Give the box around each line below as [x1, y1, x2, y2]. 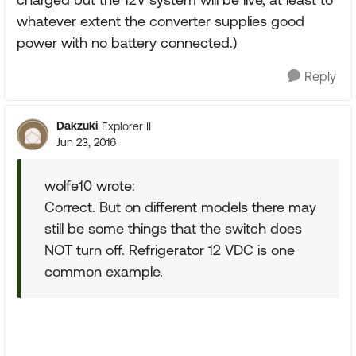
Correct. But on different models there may [44, 199, 316, 215]
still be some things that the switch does [44, 220, 302, 237]
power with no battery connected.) [17, 34, 237, 51]
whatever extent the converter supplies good [17, 13, 304, 29]
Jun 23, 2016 [56, 136, 116, 149]
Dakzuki [56, 119, 98, 132]
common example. [44, 263, 163, 280]
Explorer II [102, 119, 151, 133]
